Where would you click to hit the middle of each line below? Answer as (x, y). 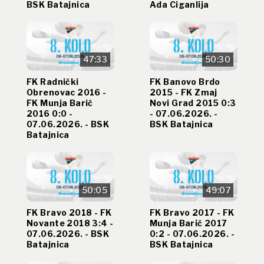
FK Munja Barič (60, 103)
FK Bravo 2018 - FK (69, 212)
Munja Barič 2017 (189, 223)
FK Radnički (53, 82)
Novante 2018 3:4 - (70, 223)
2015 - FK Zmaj (184, 93)
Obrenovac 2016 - (67, 93)
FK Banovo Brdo (185, 82)
